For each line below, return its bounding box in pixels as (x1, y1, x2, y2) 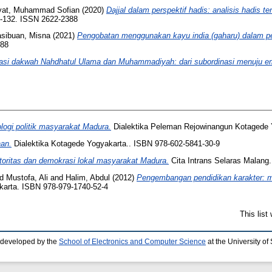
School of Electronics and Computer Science (59, 237, 206, 245)
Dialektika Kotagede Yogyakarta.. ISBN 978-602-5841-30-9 (12, 139, 220, 148)
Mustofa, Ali (6, 172, 48, 182)
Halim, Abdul (66, 172, 110, 182)
